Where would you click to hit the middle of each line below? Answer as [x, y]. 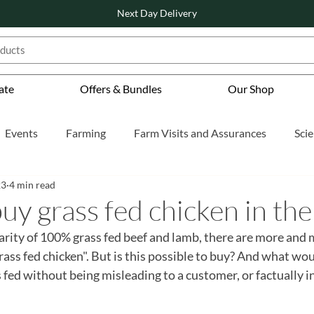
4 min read [32, 184]
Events [21, 133]
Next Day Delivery [157, 13]
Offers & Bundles [121, 89]
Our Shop [251, 89]
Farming [86, 133]
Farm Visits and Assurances [200, 133]
